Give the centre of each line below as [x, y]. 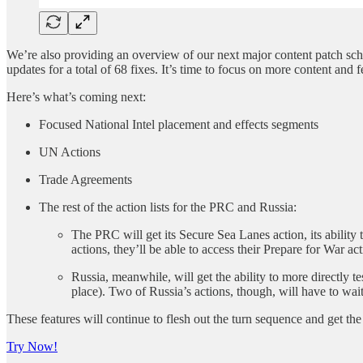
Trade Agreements [85, 179]
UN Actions [70, 152]
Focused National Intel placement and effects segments [179, 124]
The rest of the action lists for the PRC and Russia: [168, 207]
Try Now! [32, 346]
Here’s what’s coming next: [76, 96]
